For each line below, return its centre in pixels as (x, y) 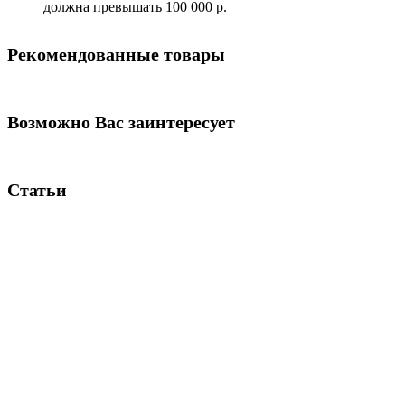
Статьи (37, 189)
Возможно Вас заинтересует (121, 122)
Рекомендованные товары (116, 54)
